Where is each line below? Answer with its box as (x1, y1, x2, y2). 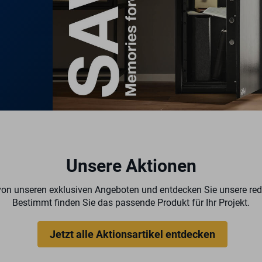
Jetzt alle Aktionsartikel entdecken (49, 227, 215, 240)
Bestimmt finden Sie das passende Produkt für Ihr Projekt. (12, 197, 250, 209)
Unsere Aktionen (65, 156, 196, 177)
